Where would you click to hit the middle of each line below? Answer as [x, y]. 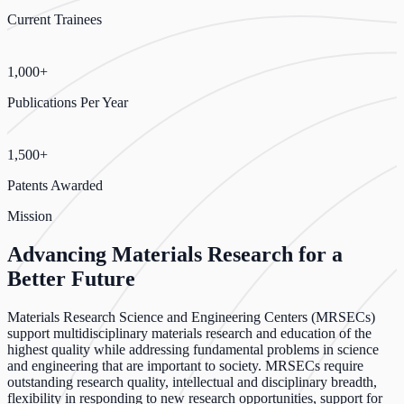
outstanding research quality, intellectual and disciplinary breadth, [192, 381]
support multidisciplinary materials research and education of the [189, 333]
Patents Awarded [55, 185]
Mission [30, 216]
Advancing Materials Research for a [175, 254]
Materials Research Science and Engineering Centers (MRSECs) [191, 317]
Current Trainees [55, 19]
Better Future [71, 278]
